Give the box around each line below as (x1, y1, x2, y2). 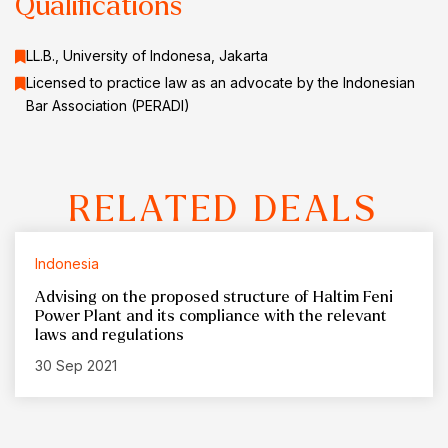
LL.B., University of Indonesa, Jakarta (26, 47, 268, 65)
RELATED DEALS (68, 191, 380, 229)
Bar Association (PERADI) (26, 97, 190, 115)
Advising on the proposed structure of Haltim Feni (35, 288, 393, 306)
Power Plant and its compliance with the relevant (35, 307, 387, 325)
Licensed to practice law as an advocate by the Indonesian (26, 74, 415, 92)
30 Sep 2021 (35, 357, 117, 375)
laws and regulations (35, 326, 184, 344)
